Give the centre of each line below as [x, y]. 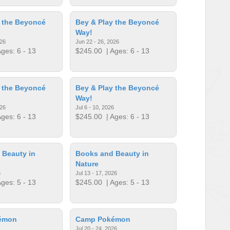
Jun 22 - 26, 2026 [98, 41]
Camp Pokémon [103, 219]
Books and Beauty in [112, 153]
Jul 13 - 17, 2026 [97, 173]
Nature [87, 164]
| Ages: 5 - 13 [126, 182]
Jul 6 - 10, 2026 [95, 107]
